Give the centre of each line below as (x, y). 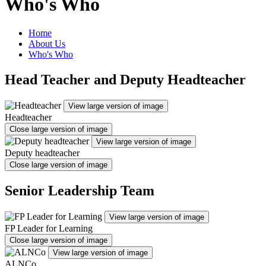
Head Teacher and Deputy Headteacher (125, 79)
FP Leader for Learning (49, 228)
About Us (47, 44)
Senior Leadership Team (80, 190)
